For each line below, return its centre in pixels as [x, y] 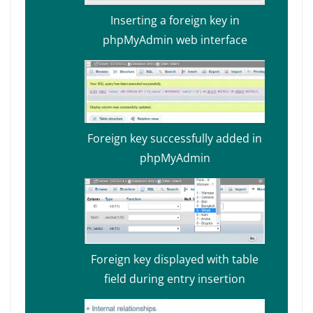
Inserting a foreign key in [175, 21]
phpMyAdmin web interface [175, 40]
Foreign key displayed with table [175, 259]
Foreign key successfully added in [175, 138]
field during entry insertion [175, 278]
